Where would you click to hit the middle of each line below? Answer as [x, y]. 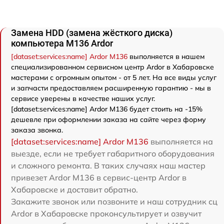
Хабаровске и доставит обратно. [74, 189]
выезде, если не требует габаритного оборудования [113, 153]
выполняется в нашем [166, 56]
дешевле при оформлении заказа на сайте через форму [108, 119]
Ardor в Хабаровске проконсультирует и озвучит [106, 213]
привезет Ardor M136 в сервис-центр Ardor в [99, 177]
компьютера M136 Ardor [62, 43]
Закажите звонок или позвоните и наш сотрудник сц [114, 201]
